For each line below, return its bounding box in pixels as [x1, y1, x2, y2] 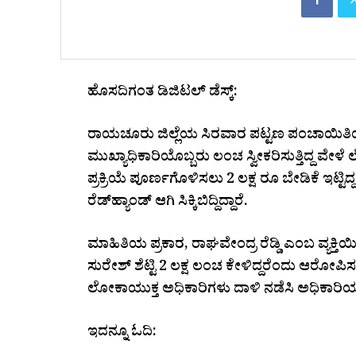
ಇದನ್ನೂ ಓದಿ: [87, 322, 157, 346]
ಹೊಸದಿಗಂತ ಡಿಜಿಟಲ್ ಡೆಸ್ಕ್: [87, 82, 238, 106]
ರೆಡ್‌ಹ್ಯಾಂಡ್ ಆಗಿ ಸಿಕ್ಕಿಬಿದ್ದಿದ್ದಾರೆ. [87, 192, 248, 215]
